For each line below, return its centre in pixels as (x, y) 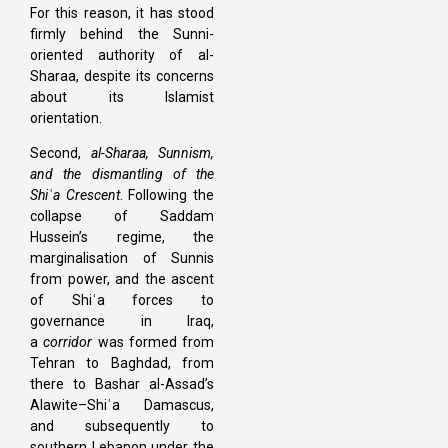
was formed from (153, 342)
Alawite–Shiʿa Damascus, (122, 405)
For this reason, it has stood (122, 12)
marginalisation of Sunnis (122, 258)
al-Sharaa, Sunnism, (152, 153)
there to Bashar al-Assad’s (122, 384)
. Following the (167, 195)
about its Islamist (122, 96)
